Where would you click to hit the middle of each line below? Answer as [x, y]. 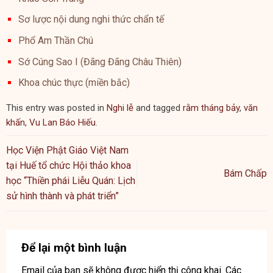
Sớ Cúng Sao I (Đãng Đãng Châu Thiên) [100, 62]
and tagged [158, 108]
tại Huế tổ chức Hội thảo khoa [69, 166]
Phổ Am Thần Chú [56, 40]
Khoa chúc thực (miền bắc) [74, 83]
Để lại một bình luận [76, 247]
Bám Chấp [245, 173]
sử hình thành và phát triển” [62, 196]
